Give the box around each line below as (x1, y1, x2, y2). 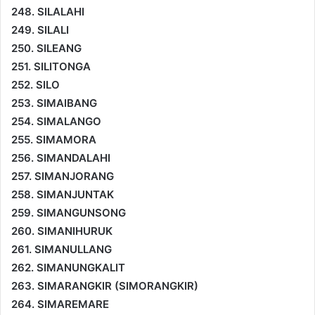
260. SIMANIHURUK (11, 224, 112, 238)
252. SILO (11, 77, 60, 91)
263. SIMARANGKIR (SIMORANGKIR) (11, 278, 198, 292)
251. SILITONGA (11, 59, 91, 73)
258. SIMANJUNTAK (11, 187, 114, 201)
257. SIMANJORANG (11, 169, 114, 183)
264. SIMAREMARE (11, 297, 109, 311)
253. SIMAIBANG (11, 96, 97, 110)
